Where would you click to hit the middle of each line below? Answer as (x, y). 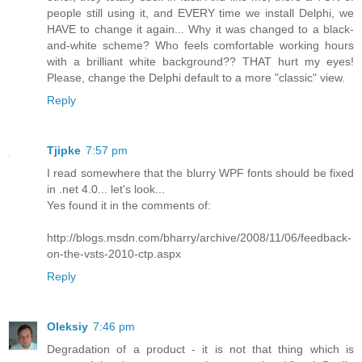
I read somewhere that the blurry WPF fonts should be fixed (200, 173)
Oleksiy (67, 327)
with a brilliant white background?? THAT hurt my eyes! (200, 62)
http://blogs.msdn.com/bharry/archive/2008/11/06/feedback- (199, 238)
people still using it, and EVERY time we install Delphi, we (200, 13)
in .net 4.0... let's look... (106, 189)
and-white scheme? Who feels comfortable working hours (200, 46)
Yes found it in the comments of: (129, 206)
